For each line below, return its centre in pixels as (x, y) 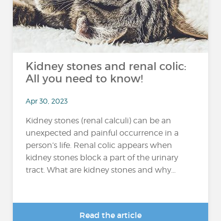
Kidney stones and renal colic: (106, 66)
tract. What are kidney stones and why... (101, 170)
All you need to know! (85, 79)
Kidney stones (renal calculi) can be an (99, 120)
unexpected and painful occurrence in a (102, 133)
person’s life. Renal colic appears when (99, 145)
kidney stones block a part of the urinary (102, 157)
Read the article (110, 215)
